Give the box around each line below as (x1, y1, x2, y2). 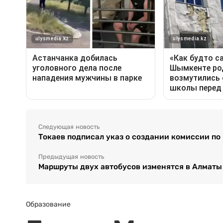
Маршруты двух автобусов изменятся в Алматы (38, 162, 222, 171)
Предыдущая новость (38, 153, 104, 161)
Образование (26, 200, 71, 209)
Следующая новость (38, 123, 100, 131)
